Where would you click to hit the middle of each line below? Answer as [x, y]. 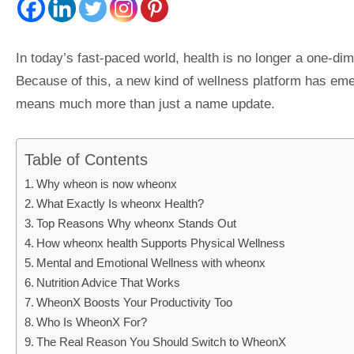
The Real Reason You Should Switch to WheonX [162, 343]
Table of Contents [87, 159]
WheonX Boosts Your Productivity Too [135, 303]
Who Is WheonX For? [92, 323]
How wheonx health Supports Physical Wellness [161, 244]
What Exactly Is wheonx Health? [121, 204]
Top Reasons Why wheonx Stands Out [137, 224]
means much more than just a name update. [145, 104]
